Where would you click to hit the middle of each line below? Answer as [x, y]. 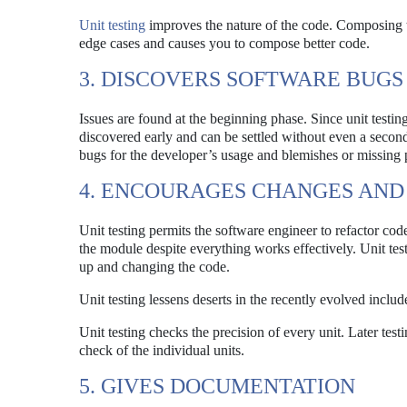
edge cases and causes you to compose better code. [224, 43]
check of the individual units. [162, 350]
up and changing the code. [154, 267]
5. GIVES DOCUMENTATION [217, 386]
